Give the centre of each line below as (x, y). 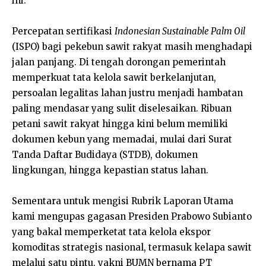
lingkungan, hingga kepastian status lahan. (110, 170)
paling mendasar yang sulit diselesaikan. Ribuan (122, 108)
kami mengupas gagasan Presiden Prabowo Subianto (132, 216)
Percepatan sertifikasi (63, 31)
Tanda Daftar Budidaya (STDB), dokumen (105, 154)
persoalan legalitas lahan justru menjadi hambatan (127, 93)
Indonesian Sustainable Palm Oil (180, 31)
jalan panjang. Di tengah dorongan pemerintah (119, 62)
